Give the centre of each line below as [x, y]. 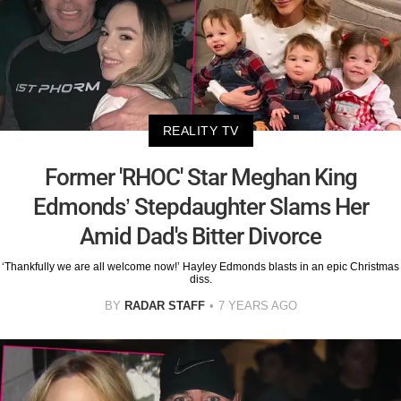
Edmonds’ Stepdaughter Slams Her [200, 207]
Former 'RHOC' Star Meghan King [200, 178]
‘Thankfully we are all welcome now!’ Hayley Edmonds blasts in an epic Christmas [200, 267]
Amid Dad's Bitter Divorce [200, 237]
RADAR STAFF [164, 306]
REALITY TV [200, 131]
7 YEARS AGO [257, 306]
